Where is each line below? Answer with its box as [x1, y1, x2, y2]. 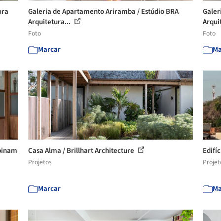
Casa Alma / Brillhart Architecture [28, 146, 136, 156]
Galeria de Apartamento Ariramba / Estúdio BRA [28, 6, 179, 17]
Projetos [28, 157, 52, 167]
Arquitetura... [28, 17, 73, 27]
